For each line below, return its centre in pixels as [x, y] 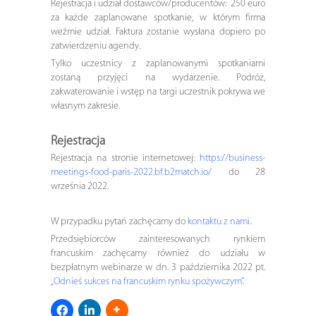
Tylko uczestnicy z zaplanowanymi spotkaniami [158, 63]
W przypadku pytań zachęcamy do [119, 221]
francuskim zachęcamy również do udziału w [158, 253]
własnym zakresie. [86, 106]
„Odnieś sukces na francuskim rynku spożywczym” [146, 281]
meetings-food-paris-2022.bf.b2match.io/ [131, 172]
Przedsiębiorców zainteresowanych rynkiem [158, 239]
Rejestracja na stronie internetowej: [123, 158]
